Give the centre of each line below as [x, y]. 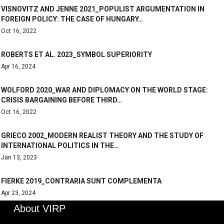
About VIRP [39, 208]
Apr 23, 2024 [18, 193]
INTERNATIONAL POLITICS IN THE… [60, 145]
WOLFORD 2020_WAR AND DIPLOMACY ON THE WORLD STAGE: [104, 90]
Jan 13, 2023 [19, 157]
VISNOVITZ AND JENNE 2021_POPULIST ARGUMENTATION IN [103, 9]
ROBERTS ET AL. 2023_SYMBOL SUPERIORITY [76, 54]
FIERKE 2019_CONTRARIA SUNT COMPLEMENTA [81, 181]
